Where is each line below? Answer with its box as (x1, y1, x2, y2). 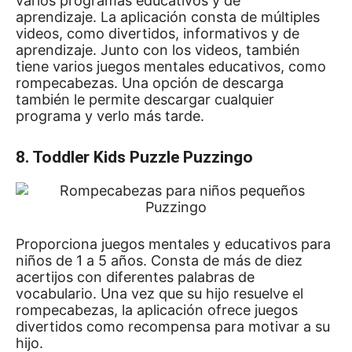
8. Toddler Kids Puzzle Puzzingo (16, 148, 253, 167)
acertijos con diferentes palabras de (16, 269, 255, 285)
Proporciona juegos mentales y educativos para (16, 236, 331, 252)
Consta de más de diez (151, 252, 302, 269)
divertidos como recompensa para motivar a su (16, 318, 330, 335)
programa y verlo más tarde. (16, 108, 204, 124)
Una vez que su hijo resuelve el (101, 285, 303, 302)
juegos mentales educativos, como (97, 58, 326, 75)
